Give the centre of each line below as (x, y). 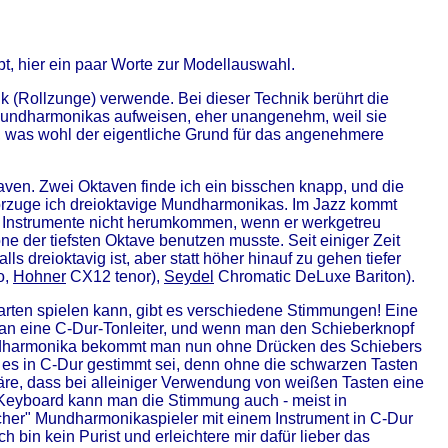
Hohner (39, 276)
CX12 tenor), (115, 276)
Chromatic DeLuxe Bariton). (314, 276)
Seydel (189, 276)
